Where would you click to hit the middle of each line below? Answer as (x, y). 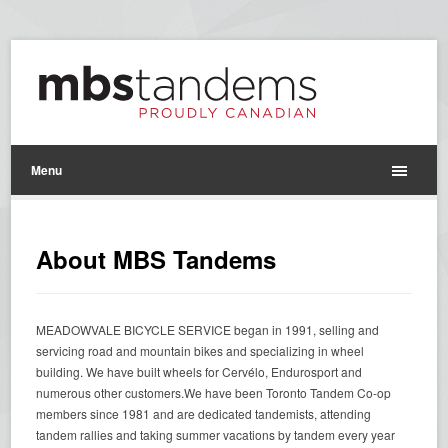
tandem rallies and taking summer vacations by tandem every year (216, 434)
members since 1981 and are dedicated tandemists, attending (204, 413)
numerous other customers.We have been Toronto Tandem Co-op (214, 392)
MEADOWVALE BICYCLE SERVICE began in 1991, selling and (208, 329)
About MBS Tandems (156, 259)
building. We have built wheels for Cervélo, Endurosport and (199, 371)
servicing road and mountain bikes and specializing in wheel (200, 350)
